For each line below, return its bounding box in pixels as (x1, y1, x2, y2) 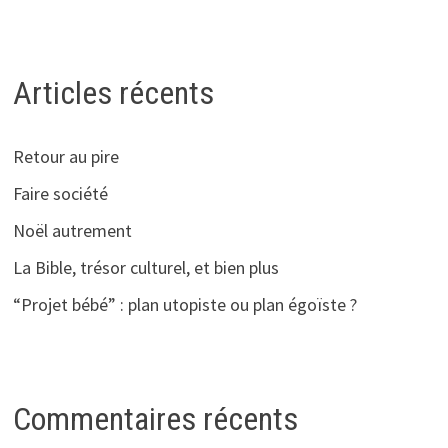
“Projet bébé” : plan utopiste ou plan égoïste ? (13, 293, 358, 317)
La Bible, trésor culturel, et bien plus (13, 256, 280, 280)
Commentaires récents (13, 399, 299, 438)
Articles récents (13, 73, 215, 112)
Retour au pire (13, 145, 120, 169)
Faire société (13, 182, 109, 206)
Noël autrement (13, 219, 133, 243)
